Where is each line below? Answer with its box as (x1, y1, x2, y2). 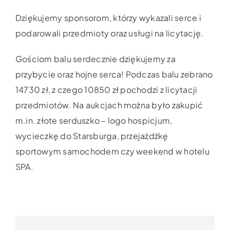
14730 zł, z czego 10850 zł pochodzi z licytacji (15, 84, 198, 95)
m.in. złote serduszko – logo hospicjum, (15, 114, 172, 126)
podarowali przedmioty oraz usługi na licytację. (15, 27, 204, 39)
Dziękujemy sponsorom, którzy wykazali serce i (15, 12, 201, 23)
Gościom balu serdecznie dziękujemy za (15, 53, 176, 64)
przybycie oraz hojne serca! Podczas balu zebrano (15, 68, 213, 80)
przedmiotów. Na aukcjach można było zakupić (15, 99, 203, 110)
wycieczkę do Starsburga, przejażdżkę (15, 130, 168, 141)
